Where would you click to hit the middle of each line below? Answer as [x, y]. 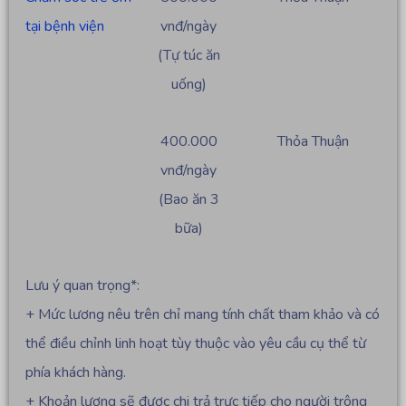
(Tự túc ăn [188, 56]
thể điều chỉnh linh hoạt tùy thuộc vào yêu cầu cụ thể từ [196, 344]
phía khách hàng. [76, 373]
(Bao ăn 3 [188, 200]
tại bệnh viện [65, 27]
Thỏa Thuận [313, 142]
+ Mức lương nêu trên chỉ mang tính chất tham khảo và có [203, 315]
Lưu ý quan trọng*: [82, 286]
